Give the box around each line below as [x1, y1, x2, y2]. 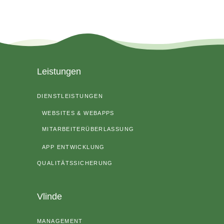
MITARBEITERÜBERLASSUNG [42, 125, 134, 132]
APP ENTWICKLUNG [42, 143, 105, 150]
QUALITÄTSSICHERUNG [37, 159, 113, 166]
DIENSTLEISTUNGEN [37, 92, 103, 99]
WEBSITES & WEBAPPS [42, 109, 114, 116]
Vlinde [37, 191, 62, 201]
